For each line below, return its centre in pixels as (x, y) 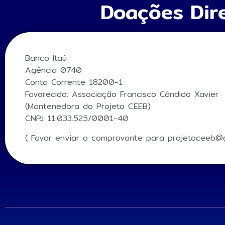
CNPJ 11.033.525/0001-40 (77, 119)
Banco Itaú (46, 58)
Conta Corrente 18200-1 (74, 82)
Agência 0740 (53, 70)
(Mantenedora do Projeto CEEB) (88, 106)
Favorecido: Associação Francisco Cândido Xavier (122, 94)
